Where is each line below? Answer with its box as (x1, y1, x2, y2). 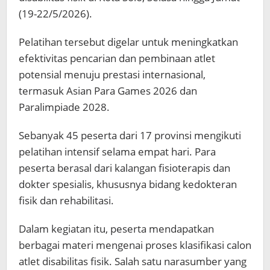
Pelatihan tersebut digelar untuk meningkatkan (19, 35, 238, 49)
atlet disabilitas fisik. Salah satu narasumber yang (19, 254, 246, 268)
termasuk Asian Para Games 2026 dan (19, 84, 197, 98)
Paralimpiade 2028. (19, 100, 110, 114)
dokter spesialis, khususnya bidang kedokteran (19, 177, 237, 191)
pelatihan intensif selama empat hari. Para (19, 145, 216, 159)
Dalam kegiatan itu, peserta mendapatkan (19, 222, 214, 236)
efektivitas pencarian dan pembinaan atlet (19, 51, 215, 65)
